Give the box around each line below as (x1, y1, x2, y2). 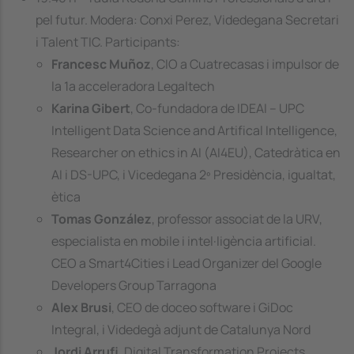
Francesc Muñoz (51, 55, 151, 73)
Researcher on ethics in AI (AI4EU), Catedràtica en (51, 143, 341, 161)
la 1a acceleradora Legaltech (51, 77, 215, 95)
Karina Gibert (51, 99, 130, 117)
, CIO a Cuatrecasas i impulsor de (151, 55, 339, 73)
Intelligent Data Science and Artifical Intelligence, (51, 121, 337, 139)
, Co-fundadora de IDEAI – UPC (130, 99, 304, 117)
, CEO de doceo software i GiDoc (111, 298, 293, 316)
